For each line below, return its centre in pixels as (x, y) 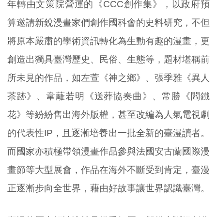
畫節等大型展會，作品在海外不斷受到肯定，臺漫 (108, 170)
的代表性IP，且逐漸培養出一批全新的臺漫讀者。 (108, 133)
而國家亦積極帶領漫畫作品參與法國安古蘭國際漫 (108, 151)
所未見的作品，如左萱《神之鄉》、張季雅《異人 (108, 77)
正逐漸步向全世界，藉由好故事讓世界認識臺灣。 (108, 188)
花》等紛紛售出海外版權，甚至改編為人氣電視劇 (108, 114)
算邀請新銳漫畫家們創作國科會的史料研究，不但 (108, 22)
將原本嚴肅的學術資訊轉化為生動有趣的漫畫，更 (108, 41)
